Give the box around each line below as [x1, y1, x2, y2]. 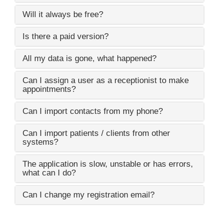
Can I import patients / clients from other [22, 128, 170, 138]
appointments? [22, 84, 76, 94]
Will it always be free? [22, 9, 103, 19]
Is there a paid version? [22, 31, 109, 41]
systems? [22, 137, 58, 147]
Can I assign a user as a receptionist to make [22, 75, 189, 85]
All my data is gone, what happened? [22, 53, 156, 63]
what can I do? [22, 168, 76, 177]
